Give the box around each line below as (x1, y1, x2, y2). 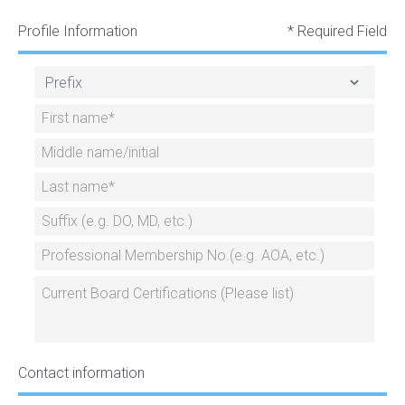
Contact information (18, 364, 145, 381)
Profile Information (18, 23, 137, 40)
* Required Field (287, 23, 387, 40)
